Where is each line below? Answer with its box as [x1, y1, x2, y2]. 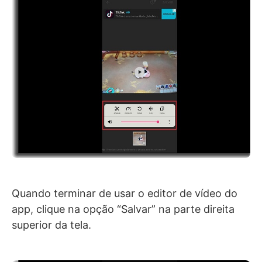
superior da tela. [12, 219, 91, 232]
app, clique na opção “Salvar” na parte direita [12, 203, 235, 216]
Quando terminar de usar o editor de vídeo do [12, 187, 237, 200]
